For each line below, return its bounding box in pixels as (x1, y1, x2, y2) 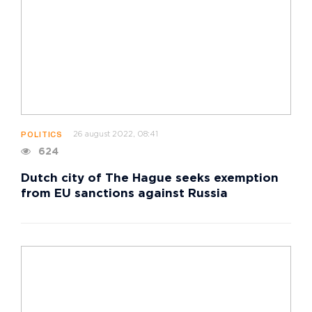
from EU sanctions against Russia (21, 188, 228, 199)
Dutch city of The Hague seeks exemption (21, 173, 279, 184)
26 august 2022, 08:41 (73, 130, 159, 138)
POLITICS (21, 131, 63, 139)
